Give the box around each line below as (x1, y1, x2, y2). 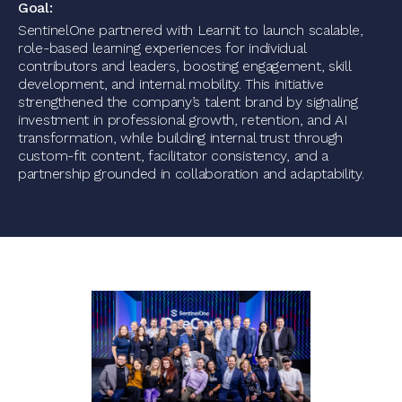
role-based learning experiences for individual (18, 39, 306, 57)
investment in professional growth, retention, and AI (18, 111, 348, 128)
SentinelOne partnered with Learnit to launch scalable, (18, 22, 363, 39)
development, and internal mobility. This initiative (18, 75, 324, 92)
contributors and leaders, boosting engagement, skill (18, 57, 351, 74)
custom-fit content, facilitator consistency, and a (18, 147, 329, 164)
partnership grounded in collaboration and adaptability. (18, 165, 364, 182)
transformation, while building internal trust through (18, 129, 344, 146)
